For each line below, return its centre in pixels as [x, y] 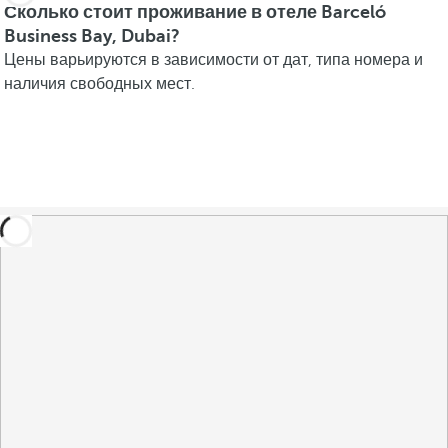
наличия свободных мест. [99, 84]
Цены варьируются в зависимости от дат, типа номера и [213, 60]
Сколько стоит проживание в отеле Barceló [195, 12]
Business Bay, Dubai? [92, 36]
